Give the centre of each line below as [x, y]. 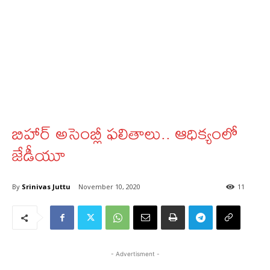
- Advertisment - [135, 254]
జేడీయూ [39, 155]
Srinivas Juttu [46, 186]
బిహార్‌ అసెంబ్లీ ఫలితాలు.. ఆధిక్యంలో [125, 133]
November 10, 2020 [109, 187]
